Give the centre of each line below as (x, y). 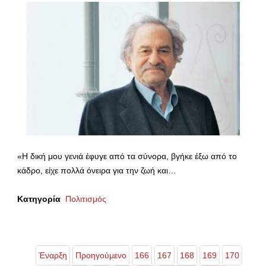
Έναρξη (53, 256)
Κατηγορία (39, 199)
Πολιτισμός (86, 199)
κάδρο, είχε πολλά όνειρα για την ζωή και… (97, 171)
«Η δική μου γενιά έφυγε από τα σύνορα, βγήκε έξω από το (127, 156)
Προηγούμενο (101, 256)
